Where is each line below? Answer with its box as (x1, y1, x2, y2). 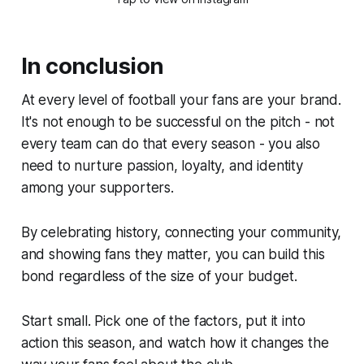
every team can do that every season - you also (20, 135, 320, 152)
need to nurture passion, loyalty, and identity (20, 157, 303, 174)
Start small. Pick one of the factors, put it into (20, 312, 305, 329)
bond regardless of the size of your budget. (20, 267, 297, 284)
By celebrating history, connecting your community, (20, 223, 342, 240)
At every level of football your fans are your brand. (20, 91, 341, 108)
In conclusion (20, 52, 164, 80)
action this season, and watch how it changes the (20, 334, 329, 351)
